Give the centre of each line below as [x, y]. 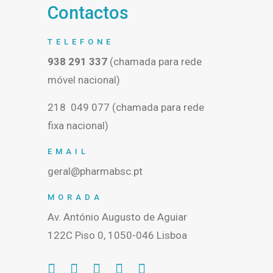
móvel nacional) [84, 80]
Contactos [88, 13]
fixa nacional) [78, 126]
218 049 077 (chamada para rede [126, 107]
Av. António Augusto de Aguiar [117, 217]
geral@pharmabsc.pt [95, 171]
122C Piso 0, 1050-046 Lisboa [117, 235]
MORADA [75, 197]
